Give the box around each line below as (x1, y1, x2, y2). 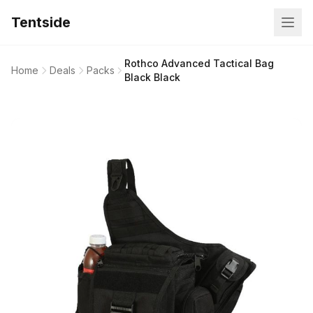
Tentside (11, 14, 71, 31)
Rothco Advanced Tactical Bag (124, 57, 274, 69)
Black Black (124, 71, 180, 83)
